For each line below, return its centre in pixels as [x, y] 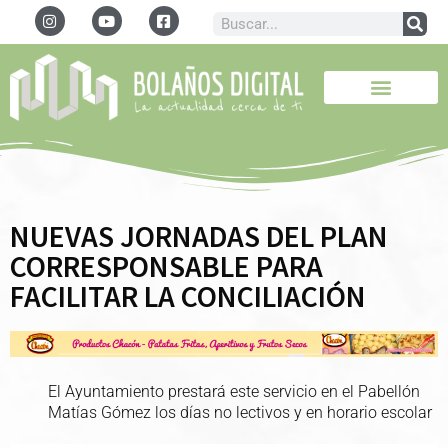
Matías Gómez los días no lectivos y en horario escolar [240, 413]
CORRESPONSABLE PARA [166, 265]
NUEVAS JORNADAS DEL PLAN [199, 235]
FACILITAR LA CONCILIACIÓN [188, 295]
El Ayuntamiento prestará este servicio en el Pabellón [234, 392]
